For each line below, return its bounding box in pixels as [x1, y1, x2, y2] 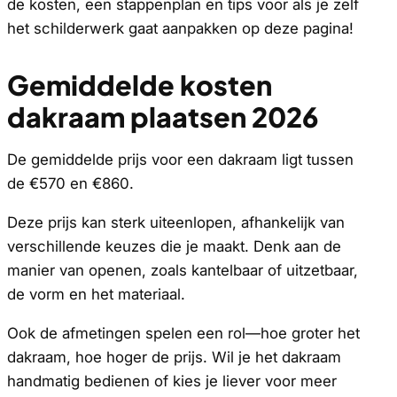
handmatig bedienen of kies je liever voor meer [7, 371, 337, 390]
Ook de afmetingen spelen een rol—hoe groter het [7, 323, 360, 342]
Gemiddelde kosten [7, 66, 272, 102]
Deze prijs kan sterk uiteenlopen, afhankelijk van [7, 213, 345, 231]
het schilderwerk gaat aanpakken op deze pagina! [7, 19, 354, 37]
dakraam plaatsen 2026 [7, 98, 318, 134]
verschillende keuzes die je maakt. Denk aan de [7, 237, 341, 255]
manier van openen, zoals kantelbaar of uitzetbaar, [7, 261, 358, 279]
